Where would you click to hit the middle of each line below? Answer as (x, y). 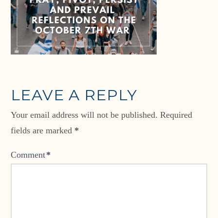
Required (176, 115)
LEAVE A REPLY (74, 95)
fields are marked (43, 131)
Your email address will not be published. (84, 115)
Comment (29, 155)
